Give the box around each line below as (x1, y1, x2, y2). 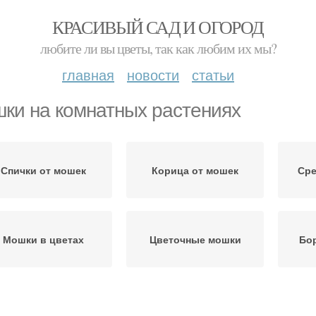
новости (127, 64, 179, 85)
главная (62, 64, 114, 85)
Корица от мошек (152, 163, 238, 177)
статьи (192, 64, 234, 85)
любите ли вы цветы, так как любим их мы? (39, 39, 276, 58)
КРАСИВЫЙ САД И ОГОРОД (52, 15, 264, 39)
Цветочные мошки (149, 232, 241, 246)
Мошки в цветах (3, 232, 84, 246)
